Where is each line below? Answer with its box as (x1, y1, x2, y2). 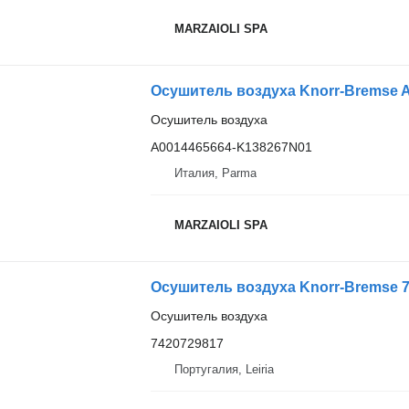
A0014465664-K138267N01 (150, 139, 312, 154)
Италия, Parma (173, 165, 257, 180)
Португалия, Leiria (173, 362, 274, 376)
